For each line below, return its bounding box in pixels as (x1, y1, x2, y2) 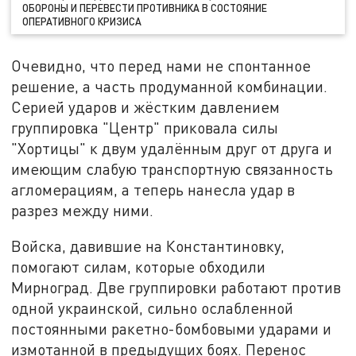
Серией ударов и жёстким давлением (11, 97, 281, 116)
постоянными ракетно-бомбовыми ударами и (11, 319, 332, 339)
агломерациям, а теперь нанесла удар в (11, 180, 296, 199)
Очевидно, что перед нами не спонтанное (11, 56, 311, 75)
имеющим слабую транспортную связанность (11, 159, 334, 178)
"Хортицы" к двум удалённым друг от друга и (11, 138, 333, 157)
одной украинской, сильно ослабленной (11, 299, 294, 318)
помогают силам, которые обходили (11, 257, 266, 277)
